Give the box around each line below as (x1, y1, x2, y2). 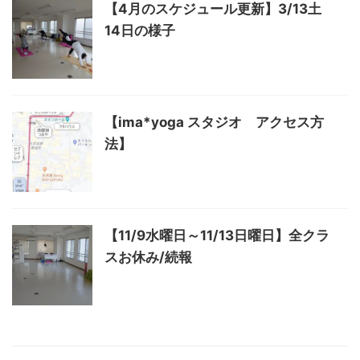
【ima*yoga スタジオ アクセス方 (104, 114, 324, 130)
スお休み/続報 (104, 249, 192, 265)
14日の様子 (104, 22, 175, 39)
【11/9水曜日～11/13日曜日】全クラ (104, 227, 329, 243)
